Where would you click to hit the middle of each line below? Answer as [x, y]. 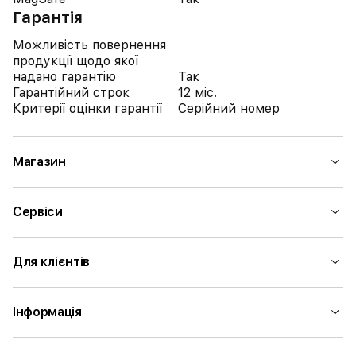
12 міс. [197, 93]
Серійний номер [229, 108]
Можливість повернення [89, 45]
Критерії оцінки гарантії [87, 108]
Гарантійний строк [71, 93]
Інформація [47, 312]
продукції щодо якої [75, 61]
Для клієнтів [52, 262]
